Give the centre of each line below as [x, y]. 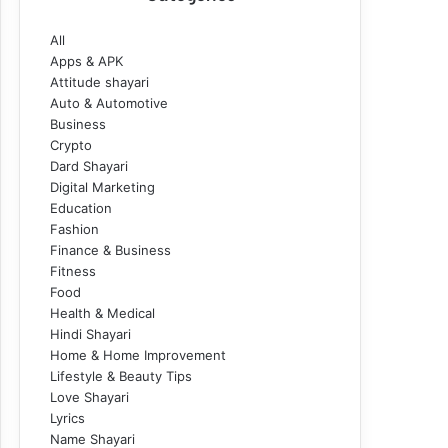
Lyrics [67, 418]
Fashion [74, 229]
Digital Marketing [102, 187]
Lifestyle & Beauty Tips [121, 376]
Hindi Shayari [90, 334]
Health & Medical [102, 313]
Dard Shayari [89, 166]
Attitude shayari [99, 82]
